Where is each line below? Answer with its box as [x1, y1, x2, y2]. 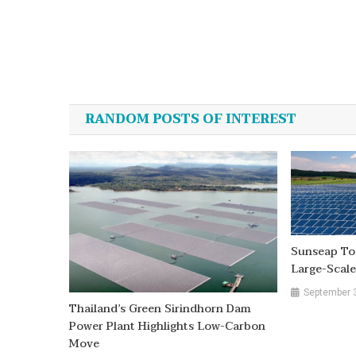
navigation [68, 88, 209, 130]
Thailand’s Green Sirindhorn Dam [69, 300, 252, 319]
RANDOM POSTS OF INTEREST [85, 108, 296, 131]
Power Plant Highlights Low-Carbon [69, 317, 266, 336]
